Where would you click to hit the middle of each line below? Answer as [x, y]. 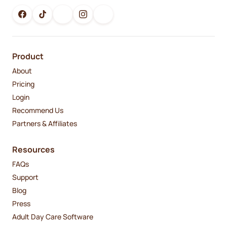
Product [28, 56]
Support [25, 177]
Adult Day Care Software [53, 216]
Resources [33, 149]
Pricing [23, 84]
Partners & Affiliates [45, 123]
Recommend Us [38, 110]
